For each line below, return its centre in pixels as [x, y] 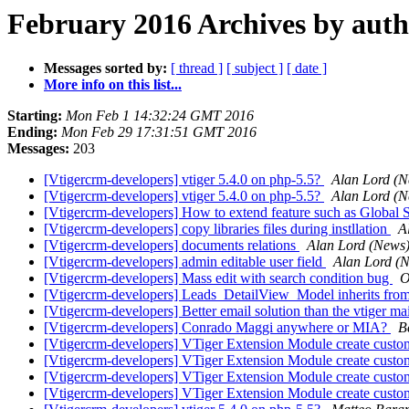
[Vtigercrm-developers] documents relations [172, 246]
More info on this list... [113, 85]
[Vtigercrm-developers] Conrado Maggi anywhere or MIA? [217, 328]
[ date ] [307, 68]
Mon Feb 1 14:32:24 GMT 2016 [160, 116]
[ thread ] [197, 68]
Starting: [35, 116]
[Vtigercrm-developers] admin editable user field [185, 262]
